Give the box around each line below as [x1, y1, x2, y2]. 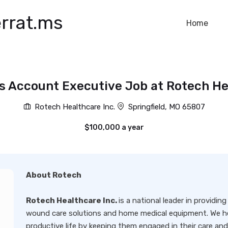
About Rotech [26, 170, 81, 180]
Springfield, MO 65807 [128, 102, 205, 111]
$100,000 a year [84, 123, 144, 132]
